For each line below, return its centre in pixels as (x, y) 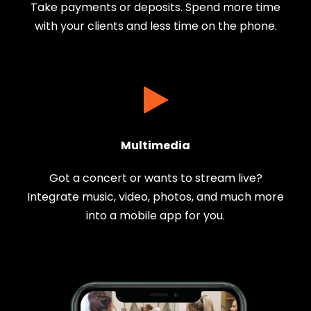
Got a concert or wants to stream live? (155, 178)
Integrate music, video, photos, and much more (155, 197)
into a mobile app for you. (155, 216)
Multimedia (155, 146)
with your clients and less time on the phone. (155, 26)
